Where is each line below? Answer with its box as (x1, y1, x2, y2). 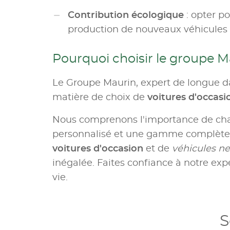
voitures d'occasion (52, 144, 143, 154)
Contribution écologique (68, 11, 184, 20)
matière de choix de (52, 93, 147, 102)
